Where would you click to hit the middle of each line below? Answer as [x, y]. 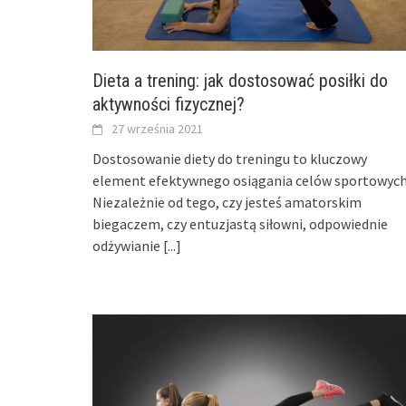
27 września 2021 [157, 129]
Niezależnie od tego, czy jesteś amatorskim [227, 203]
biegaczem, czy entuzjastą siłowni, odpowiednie [240, 224]
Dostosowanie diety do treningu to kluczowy [230, 159]
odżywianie [128, 246]
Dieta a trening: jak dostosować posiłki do [240, 81]
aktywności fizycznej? [169, 105]
